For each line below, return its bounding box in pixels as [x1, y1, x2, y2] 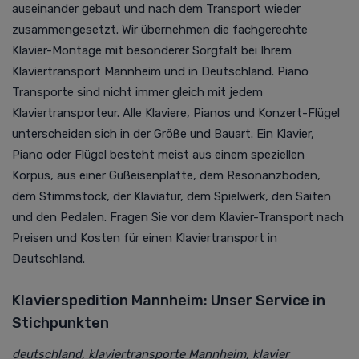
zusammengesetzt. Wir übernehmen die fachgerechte [12, 22, 308, 37]
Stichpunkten [12, 313, 109, 332]
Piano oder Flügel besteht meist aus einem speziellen [12, 147, 305, 162]
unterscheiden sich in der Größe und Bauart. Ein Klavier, [12, 126, 314, 141]
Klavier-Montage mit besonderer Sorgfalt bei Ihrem [12, 42, 292, 58]
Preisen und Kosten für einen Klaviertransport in [12, 230, 277, 245]
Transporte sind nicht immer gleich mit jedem [12, 84, 263, 99]
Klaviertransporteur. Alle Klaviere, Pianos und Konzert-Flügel [12, 105, 340, 120]
